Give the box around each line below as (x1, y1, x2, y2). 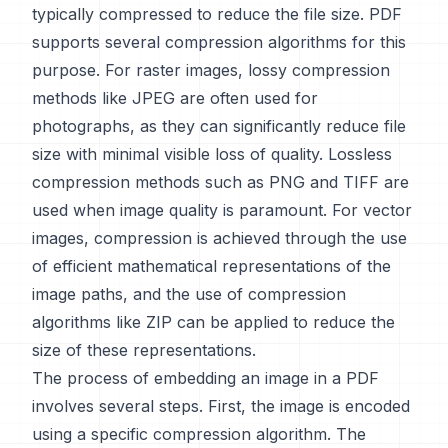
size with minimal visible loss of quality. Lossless (32, 144, 392, 164)
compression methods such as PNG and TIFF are (32, 172, 409, 192)
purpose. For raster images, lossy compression (32, 60, 390, 80)
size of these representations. (32, 340, 256, 360)
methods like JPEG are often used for (32, 88, 318, 108)
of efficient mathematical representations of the (32, 256, 391, 276)
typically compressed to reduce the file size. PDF (32, 4, 402, 24)
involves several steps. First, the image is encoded (32, 396, 410, 416)
